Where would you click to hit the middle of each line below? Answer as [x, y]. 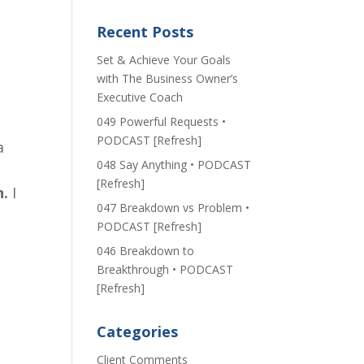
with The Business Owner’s [168, 78]
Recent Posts [145, 32]
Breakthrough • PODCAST [165, 269]
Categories [138, 331]
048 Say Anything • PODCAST [174, 165]
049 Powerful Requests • [162, 121]
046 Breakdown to [146, 251]
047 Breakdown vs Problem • [173, 208]
